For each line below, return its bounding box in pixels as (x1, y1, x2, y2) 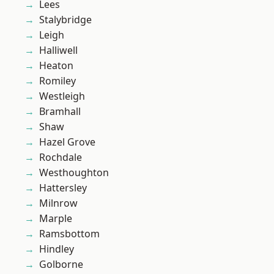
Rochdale (39, 150, 82, 165)
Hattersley (39, 181, 87, 195)
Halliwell (39, 43, 78, 57)
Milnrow (39, 196, 78, 210)
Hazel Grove (39, 135, 95, 149)
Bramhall (39, 105, 81, 119)
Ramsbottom (39, 227, 100, 241)
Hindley (39, 242, 74, 256)
